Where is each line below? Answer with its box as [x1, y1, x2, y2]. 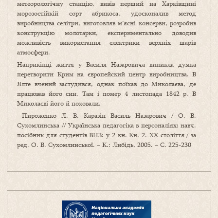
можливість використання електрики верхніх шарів [17, 38, 196, 47]
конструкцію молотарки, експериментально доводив [17, 28, 196, 37]
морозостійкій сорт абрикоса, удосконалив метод [17, 9, 196, 18]
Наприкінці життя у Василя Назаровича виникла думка [17, 60, 196, 69]
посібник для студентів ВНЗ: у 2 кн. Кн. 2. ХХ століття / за [17, 130, 196, 140]
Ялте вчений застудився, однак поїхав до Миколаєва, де [17, 79, 196, 89]
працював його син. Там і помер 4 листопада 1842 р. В [17, 89, 196, 98]
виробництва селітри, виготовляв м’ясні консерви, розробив [17, 18, 196, 28]
